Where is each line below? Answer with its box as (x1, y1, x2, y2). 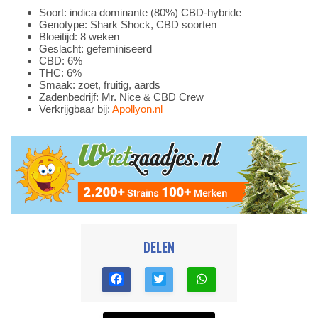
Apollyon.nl (112, 103, 163, 116)
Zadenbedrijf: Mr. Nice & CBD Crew (39, 91, 204, 104)
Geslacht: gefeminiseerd (39, 43, 152, 55)
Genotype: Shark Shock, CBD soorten (39, 18, 216, 31)
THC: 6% (39, 67, 82, 79)
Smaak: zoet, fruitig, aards (39, 79, 160, 92)
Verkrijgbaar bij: (39, 103, 112, 116)
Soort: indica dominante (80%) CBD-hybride (39, 6, 241, 19)
